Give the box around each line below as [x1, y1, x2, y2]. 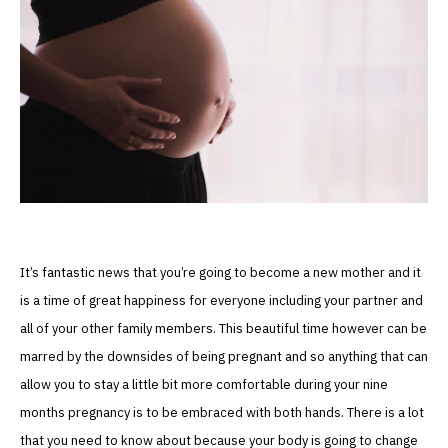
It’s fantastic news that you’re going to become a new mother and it [20, 264, 421, 282]
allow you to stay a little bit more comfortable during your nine [20, 376, 388, 394]
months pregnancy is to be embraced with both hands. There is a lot [20, 404, 424, 422]
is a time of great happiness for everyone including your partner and [20, 292, 423, 310]
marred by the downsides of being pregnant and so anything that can [20, 348, 428, 366]
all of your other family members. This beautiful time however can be [20, 320, 427, 338]
